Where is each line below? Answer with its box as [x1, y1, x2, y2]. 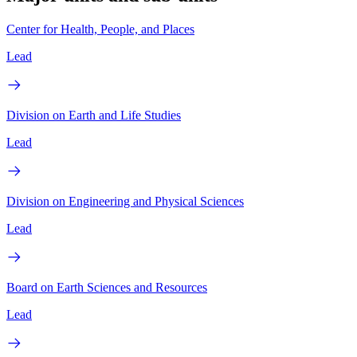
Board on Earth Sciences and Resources [6, 280, 207, 294]
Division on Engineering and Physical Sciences [6, 194, 244, 208]
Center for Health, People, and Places [6, 22, 194, 36]
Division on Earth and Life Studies [6, 108, 181, 122]
